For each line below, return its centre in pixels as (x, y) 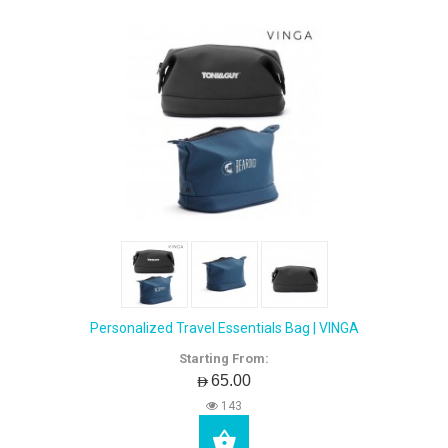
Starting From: (224, 358)
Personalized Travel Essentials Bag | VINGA (224, 328)
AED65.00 (224, 380)
